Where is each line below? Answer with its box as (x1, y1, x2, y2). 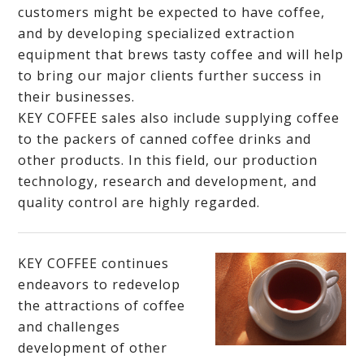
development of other (18, 339, 167, 357)
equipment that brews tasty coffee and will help (18, 45, 344, 63)
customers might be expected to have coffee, (18, 3, 325, 21)
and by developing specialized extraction (18, 24, 295, 42)
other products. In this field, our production (18, 151, 318, 169)
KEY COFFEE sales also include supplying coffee (18, 109, 340, 127)
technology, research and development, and (18, 172, 317, 190)
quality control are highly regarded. (18, 193, 260, 211)
